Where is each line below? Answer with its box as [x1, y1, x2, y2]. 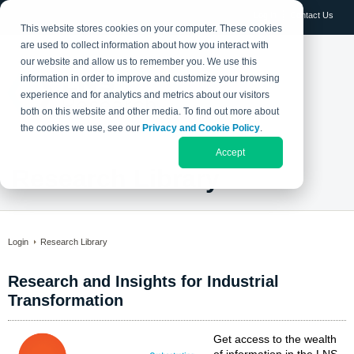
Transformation [8, 292, 123, 309]
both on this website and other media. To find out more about [21, 106, 280, 118]
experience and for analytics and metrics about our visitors [21, 89, 270, 101]
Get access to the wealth [213, 333, 337, 345]
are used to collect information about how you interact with [21, 40, 269, 51]
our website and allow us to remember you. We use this [21, 56, 258, 68]
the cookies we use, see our [21, 122, 143, 134]
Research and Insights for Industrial [8, 273, 279, 290]
